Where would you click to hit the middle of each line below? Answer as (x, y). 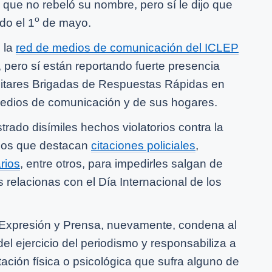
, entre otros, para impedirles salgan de (121, 163)
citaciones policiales (143, 145)
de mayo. (65, 22)
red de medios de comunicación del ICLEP (127, 47)
